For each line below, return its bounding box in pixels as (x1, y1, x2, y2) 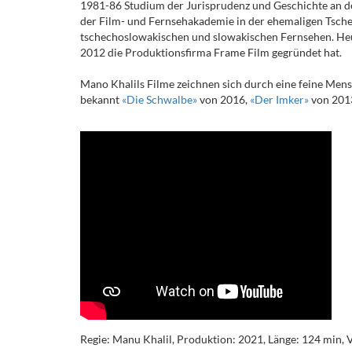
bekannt (80, 92, 122, 106)
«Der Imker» (250, 92, 309, 106)
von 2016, (197, 92, 250, 106)
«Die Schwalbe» (122, 92, 197, 106)
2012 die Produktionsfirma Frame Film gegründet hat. (80, 45, 342, 59)
